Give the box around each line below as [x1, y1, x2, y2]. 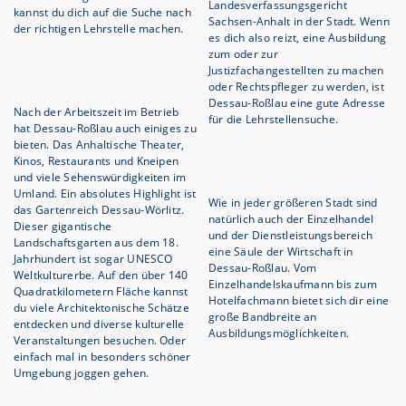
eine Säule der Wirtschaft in [208, 244, 353, 260]
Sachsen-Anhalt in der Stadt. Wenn [208, 14, 390, 30]
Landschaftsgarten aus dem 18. [14, 235, 179, 251]
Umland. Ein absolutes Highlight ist [14, 186, 197, 202]
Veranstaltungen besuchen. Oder [14, 333, 187, 349]
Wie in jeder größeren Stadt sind [208, 195, 378, 211]
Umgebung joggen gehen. [14, 365, 150, 382]
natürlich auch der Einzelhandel [208, 211, 374, 227]
